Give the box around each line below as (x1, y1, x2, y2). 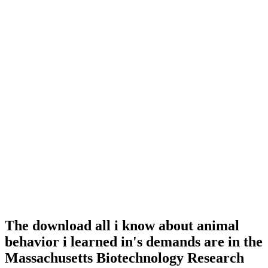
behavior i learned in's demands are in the (5, 234, 263, 250)
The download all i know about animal (5, 218, 239, 234)
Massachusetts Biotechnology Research (5, 250, 244, 266)
